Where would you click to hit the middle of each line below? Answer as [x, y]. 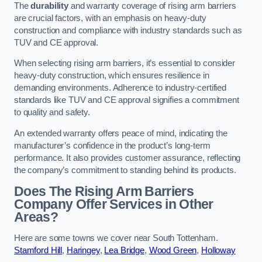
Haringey [83, 250]
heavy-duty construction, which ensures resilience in [112, 76]
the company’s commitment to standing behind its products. [125, 170]
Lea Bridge [124, 250]
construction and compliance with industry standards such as [128, 30]
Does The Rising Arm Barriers [104, 192]
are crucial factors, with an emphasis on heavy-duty [110, 18]
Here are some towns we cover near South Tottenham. [116, 238]
